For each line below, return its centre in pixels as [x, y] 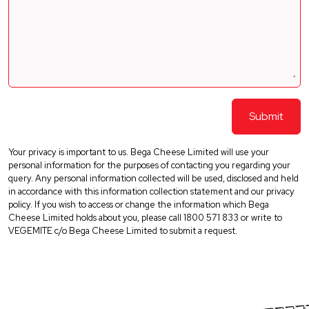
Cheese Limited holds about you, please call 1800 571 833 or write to [145, 217]
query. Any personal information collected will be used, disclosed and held [153, 178]
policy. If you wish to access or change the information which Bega [139, 204]
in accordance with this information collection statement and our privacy [151, 191]
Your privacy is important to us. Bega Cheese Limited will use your [139, 152]
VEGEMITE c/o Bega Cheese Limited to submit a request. [123, 230]
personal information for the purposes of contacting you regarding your [149, 165]
